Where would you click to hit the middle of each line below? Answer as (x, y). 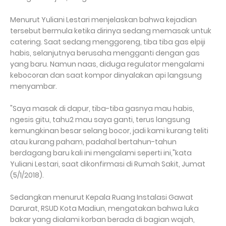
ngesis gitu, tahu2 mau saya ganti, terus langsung (100, 119)
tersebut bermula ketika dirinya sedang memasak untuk (111, 31)
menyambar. (34, 86)
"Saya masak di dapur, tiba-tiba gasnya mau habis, (102, 108)
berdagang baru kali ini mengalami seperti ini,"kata (101, 153)
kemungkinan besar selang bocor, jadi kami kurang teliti (109, 130)
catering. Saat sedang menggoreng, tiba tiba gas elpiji (108, 42)
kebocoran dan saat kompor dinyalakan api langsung (106, 75)
